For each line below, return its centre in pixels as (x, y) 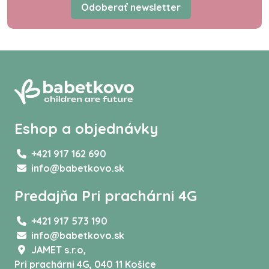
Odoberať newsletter (131, 7)
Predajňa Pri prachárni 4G (106, 196)
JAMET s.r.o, (59, 250)
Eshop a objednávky (86, 128)
